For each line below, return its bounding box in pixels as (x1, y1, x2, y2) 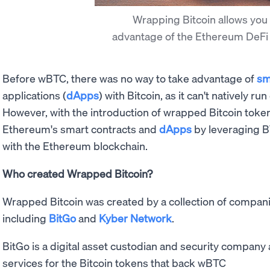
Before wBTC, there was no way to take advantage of (2, 71, 257, 86)
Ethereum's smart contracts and (2, 122, 159, 136)
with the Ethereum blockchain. (2, 139, 148, 153)
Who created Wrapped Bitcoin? (2, 166, 152, 181)
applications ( (2, 88, 66, 102)
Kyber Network (99, 211, 172, 225)
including (2, 211, 49, 225)
